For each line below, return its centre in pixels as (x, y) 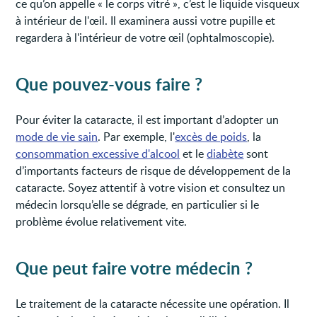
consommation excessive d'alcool (98, 153)
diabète (225, 153)
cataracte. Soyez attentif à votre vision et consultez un (151, 187)
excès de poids (211, 136)
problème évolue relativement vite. (102, 221)
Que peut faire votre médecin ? (134, 267)
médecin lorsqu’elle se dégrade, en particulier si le (138, 204)
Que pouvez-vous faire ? (109, 83)
